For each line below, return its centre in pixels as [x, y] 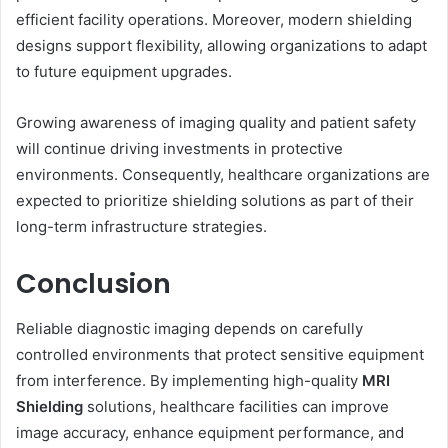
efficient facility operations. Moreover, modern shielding [214, 20]
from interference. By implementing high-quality [189, 380]
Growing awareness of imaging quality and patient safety [216, 123]
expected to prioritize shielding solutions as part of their [215, 201]
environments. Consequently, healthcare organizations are [223, 175]
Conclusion [93, 284]
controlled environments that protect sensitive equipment [220, 354]
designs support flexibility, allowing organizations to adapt [221, 46]
